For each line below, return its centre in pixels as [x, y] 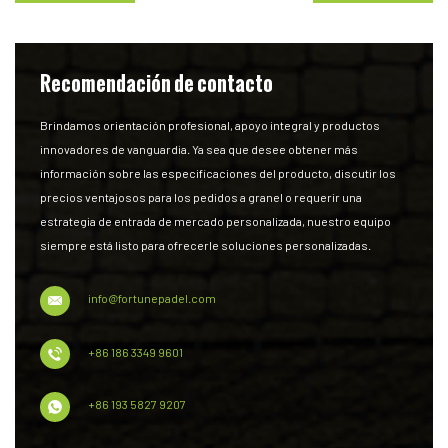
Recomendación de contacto [156, 83]
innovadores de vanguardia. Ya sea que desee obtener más [199, 149]
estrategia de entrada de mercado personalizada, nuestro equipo [215, 221]
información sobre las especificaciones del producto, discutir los [218, 173]
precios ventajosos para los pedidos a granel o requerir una [201, 197]
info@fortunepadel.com [152, 298]
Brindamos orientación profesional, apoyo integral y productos [210, 125]
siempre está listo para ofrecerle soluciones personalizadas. [205, 245]
